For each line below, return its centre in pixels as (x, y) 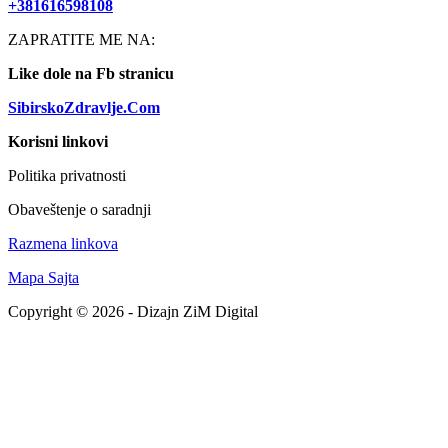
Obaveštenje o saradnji (79, 210)
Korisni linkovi (58, 142)
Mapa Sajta (43, 278)
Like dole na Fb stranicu (91, 74)
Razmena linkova (63, 244)
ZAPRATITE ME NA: (81, 40)
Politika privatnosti (67, 176)
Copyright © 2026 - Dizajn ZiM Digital (133, 312)
